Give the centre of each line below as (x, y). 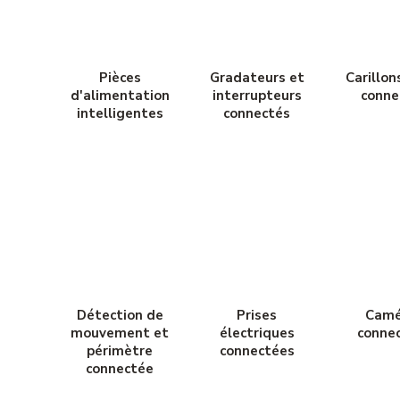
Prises (257, 316)
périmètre (120, 351)
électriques (257, 333)
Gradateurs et (257, 78)
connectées (257, 351)
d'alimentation (120, 96)
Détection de (120, 316)
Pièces (120, 78)
